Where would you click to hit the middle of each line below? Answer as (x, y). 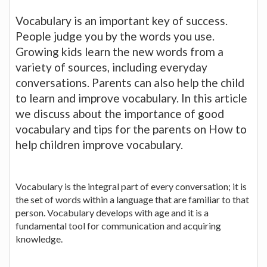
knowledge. (39, 238)
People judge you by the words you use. (115, 36)
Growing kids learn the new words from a (119, 51)
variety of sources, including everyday (111, 67)
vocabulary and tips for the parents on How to (131, 129)
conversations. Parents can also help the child (130, 82)
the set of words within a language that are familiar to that (132, 199)
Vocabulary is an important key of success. (122, 20)
